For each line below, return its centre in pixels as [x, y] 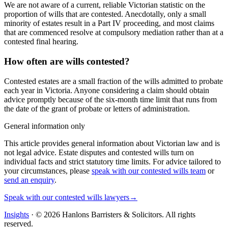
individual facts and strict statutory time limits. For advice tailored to [112, 161]
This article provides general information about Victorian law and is [112, 143]
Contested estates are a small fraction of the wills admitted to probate [113, 81]
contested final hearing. [41, 42]
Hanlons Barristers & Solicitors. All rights [128, 214]
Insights [17, 214]
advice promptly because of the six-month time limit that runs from [110, 99]
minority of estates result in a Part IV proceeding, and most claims [109, 23]
